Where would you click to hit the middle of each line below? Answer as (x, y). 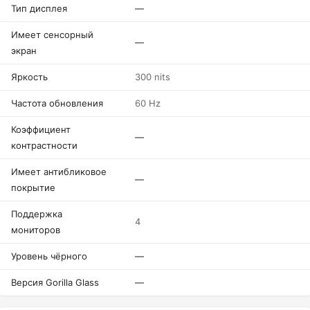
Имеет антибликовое (59, 172)
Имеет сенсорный (52, 35)
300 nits (153, 77)
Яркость (29, 77)
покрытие (33, 188)
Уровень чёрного (49, 256)
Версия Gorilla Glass (55, 282)
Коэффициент (41, 129)
